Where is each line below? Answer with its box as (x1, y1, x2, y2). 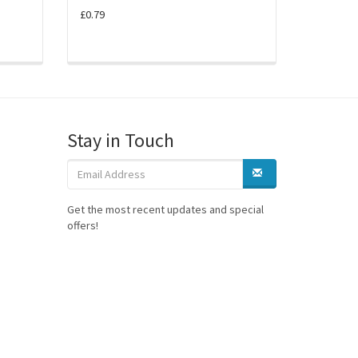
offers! (66, 218, 98, 233)
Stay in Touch (66, 128, 174, 153)
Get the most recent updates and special (66, 202, 264, 217)
